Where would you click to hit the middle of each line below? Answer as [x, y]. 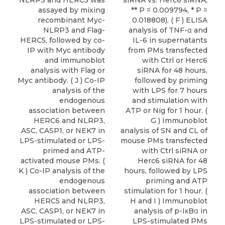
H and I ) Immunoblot [169, 201]
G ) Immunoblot [179, 121]
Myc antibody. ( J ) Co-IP [61, 80]
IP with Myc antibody [66, 50]
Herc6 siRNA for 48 [173, 161]
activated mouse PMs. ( [63, 161]
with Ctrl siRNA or [175, 151]
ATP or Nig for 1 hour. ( [166, 110]
